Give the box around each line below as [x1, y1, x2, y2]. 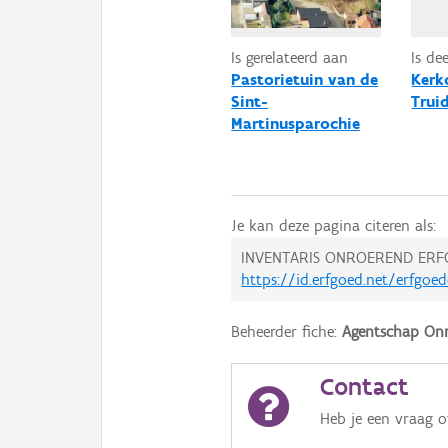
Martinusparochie [231, 114, 361, 134]
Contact [320, 371, 410, 402]
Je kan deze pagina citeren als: [231, 216, 437, 236]
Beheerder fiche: [231, 322, 343, 342]
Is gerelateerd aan [231, 48, 349, 68]
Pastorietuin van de [231, 70, 379, 90]
